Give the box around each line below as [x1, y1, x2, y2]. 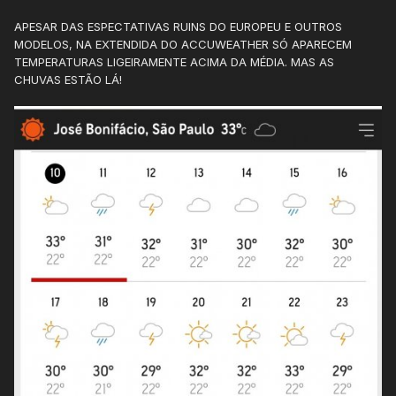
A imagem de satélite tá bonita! [32, 10, 202, 25]
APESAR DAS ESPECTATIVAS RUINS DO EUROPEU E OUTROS [14, 19, 342, 34]
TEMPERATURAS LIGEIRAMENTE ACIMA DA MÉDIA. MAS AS [14, 54, 334, 69]
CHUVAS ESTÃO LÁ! [14, 72, 122, 87]
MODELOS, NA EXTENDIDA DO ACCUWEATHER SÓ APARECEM [14, 36, 352, 51]
